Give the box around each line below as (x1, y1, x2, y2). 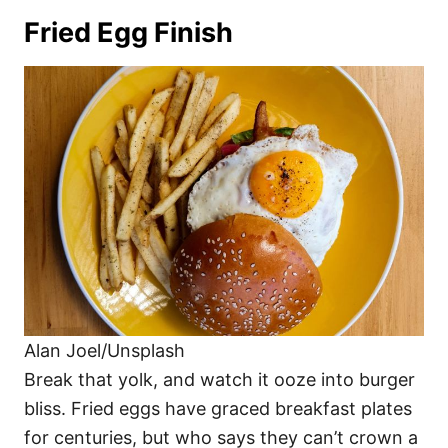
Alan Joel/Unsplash (24, 339, 185, 361)
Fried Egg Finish (24, 16, 233, 50)
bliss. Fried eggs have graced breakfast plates (24, 397, 412, 419)
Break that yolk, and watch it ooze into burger (24, 368, 415, 390)
